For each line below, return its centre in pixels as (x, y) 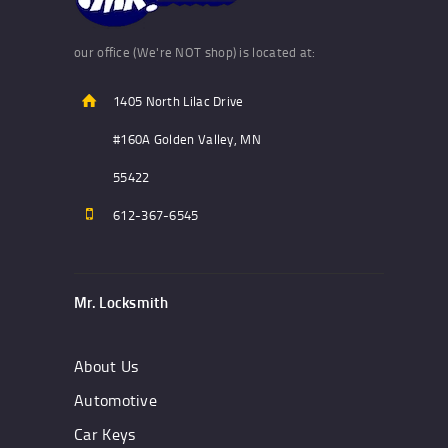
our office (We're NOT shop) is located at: (195, 52)
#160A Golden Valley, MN (187, 138)
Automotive (115, 400)
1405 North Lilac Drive (178, 100)
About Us (106, 366)
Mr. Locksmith (121, 303)
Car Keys (105, 434)
